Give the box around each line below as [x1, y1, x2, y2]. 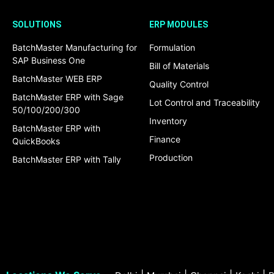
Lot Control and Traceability [149, 97, 260, 108]
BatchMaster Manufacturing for [12, 42, 137, 53]
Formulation [149, 42, 195, 53]
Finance [149, 134, 180, 145]
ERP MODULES [149, 20, 208, 30]
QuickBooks [12, 136, 60, 147]
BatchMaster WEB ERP [12, 73, 102, 84]
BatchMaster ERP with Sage [12, 92, 124, 103]
